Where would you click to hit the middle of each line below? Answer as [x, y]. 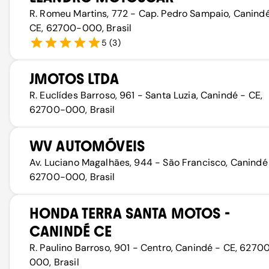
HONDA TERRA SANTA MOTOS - [130, 213]
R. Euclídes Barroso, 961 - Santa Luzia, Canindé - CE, [146, 95]
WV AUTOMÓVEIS [87, 146]
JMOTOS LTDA [74, 79]
